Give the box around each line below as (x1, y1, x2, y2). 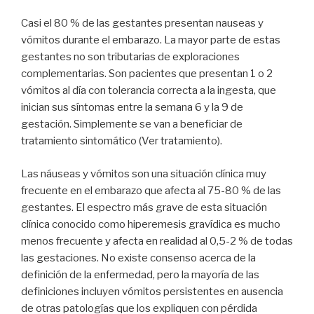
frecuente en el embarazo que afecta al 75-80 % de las (21, 184, 281, 197)
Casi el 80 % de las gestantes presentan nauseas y (21, 17, 264, 30)
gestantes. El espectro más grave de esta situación (21, 200, 267, 214)
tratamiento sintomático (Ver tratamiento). (21, 135, 222, 148)
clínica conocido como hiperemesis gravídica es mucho (21, 217, 280, 231)
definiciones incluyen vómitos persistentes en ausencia (21, 285, 283, 298)
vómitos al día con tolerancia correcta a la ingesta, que (21, 84, 276, 97)
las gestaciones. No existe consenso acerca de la (21, 251, 256, 264)
